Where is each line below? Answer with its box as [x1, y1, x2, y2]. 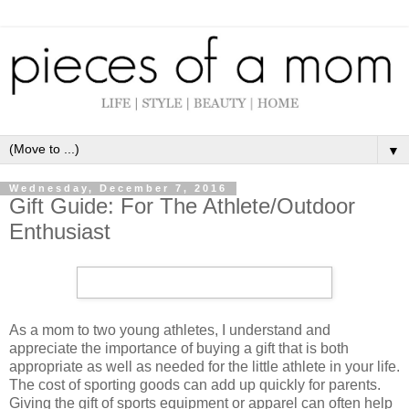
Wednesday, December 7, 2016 [9, 183, 227, 194]
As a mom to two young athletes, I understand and [9, 322, 330, 339]
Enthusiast [9, 219, 110, 245]
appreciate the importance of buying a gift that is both [9, 341, 349, 357]
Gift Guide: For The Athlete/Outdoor [9, 194, 355, 219]
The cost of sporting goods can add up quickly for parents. [9, 377, 381, 393]
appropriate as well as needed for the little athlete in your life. [9, 359, 400, 375]
